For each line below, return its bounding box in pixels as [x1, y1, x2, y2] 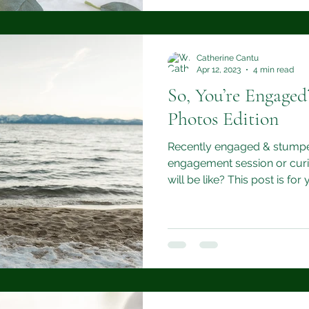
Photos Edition [168, 107, 279, 130]
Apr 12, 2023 [197, 64, 241, 74]
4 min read [253, 64, 294, 74]
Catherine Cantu [197, 53, 259, 63]
